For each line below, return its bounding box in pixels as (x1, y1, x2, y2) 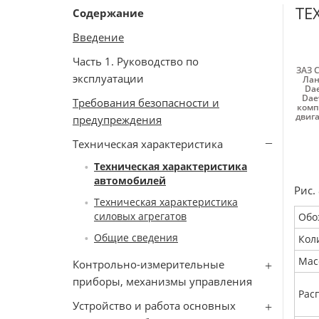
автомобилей (94, 174, 166, 187)
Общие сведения (94, 231, 178, 244)
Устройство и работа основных (73, 298, 236, 313)
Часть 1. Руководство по (73, 54, 199, 68)
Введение (73, 30, 124, 44)
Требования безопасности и (73, 95, 219, 110)
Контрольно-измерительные (73, 257, 224, 271)
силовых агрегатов (94, 209, 187, 223)
